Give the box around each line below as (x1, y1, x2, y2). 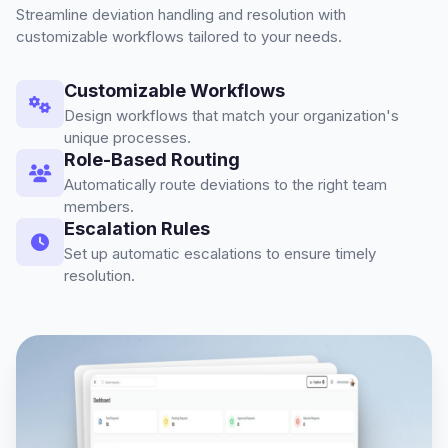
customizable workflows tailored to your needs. (16, 27, 342, 47)
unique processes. (64, 128, 191, 148)
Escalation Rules (64, 218, 210, 240)
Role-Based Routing (64, 149, 240, 171)
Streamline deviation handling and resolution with (16, 5, 346, 25)
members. (64, 197, 134, 217)
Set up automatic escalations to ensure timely (64, 244, 376, 264)
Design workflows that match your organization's (64, 106, 399, 126)
